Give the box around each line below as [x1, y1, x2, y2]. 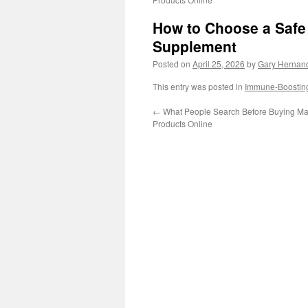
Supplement [153, 36, 236, 56]
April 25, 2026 [192, 58, 245, 69]
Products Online [153, 118, 212, 129]
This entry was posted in [153, 80, 245, 92]
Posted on [153, 58, 190, 69]
